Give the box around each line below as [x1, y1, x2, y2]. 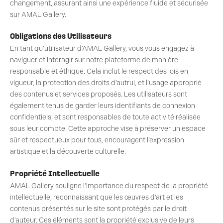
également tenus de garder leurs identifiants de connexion [10, 102, 195, 111]
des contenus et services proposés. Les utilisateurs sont [10, 90, 187, 99]
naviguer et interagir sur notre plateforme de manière [10, 56, 178, 65]
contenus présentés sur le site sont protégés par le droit [10, 204, 187, 213]
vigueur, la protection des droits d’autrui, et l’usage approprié [10, 79, 202, 88]
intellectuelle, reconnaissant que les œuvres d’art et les [10, 193, 183, 202]
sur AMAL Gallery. [10, 10, 66, 19]
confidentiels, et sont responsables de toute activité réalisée [10, 113, 201, 122]
